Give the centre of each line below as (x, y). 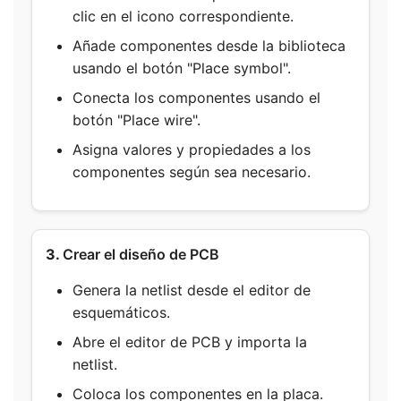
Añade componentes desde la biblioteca (209, 46)
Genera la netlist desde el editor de (192, 290)
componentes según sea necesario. (192, 172)
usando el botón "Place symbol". (182, 68)
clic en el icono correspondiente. (183, 16)
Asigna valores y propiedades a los (192, 149)
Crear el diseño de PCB (141, 254)
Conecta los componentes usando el (196, 98)
